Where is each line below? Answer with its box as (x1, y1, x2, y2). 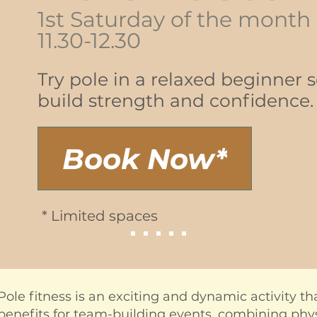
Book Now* (62, 141, 227, 176)
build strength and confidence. (38, 90, 313, 111)
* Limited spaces (42, 207, 158, 224)
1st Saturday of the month (38, 6, 311, 33)
